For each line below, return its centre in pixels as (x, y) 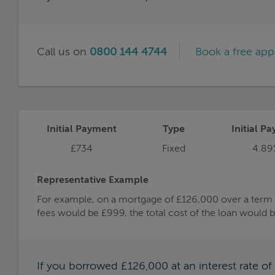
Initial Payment (81, 129)
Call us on (63, 52)
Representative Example (93, 180)
